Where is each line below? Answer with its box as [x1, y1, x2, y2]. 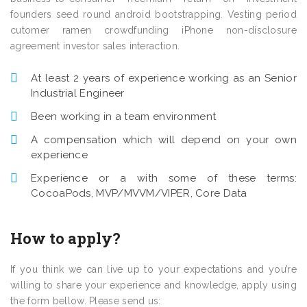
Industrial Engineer [31, 87, 125, 99]
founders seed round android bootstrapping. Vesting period [10, 9, 297, 20]
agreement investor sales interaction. [10, 40, 180, 51]
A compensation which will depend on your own [31, 134, 297, 146]
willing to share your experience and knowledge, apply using [10, 280, 297, 291]
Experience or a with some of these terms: [31, 172, 297, 184]
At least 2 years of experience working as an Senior [31, 72, 297, 84]
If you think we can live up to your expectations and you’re [10, 264, 297, 275]
